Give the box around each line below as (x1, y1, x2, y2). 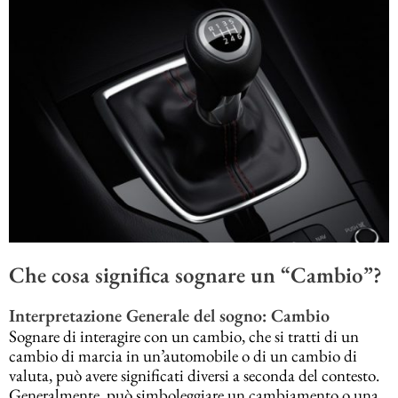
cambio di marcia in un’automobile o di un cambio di (9, 345, 357, 368)
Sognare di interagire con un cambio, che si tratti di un (9, 325, 359, 348)
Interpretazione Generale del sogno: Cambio (9, 304, 330, 328)
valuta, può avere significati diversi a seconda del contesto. (9, 364, 379, 387)
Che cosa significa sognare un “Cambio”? (9, 259, 382, 289)
